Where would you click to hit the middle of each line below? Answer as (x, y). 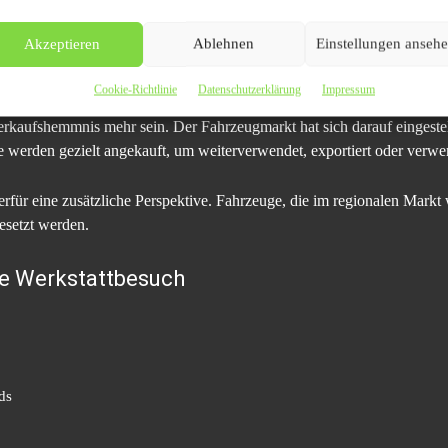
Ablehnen (224, 43)
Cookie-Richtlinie (135, 89)
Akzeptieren (61, 43)
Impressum (348, 89)
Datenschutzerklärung (249, 89)
